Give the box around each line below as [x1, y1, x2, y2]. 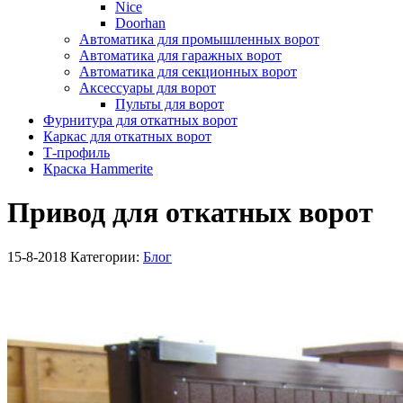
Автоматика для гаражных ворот [79, 47, 282, 63]
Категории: [70, 248, 143, 264]
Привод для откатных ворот [7, 196, 373, 229]
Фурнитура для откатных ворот [43, 112, 237, 128]
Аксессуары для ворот [79, 79, 216, 95]
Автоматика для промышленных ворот [79, 31, 319, 47]
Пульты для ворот [115, 95, 224, 112]
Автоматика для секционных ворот [79, 63, 297, 79]
